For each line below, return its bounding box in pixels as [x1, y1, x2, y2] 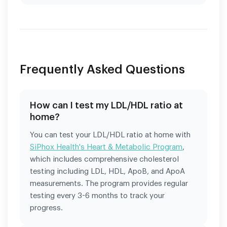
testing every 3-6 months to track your [30, 192, 165, 200]
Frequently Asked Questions [20, 63, 185, 75]
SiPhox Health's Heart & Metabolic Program [30, 143, 182, 151]
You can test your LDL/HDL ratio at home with [30, 131, 191, 139]
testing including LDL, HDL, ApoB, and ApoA [30, 167, 185, 175]
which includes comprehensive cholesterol [30, 155, 179, 163]
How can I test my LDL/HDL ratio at [30, 100, 183, 110]
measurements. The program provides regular [30, 179, 188, 187]
